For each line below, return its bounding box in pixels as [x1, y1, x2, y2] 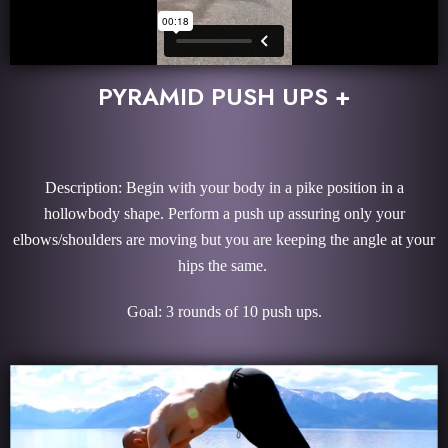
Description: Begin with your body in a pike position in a [44, 179, 404, 196]
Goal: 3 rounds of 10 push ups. [126, 303, 322, 320]
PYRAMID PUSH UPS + [97, 79, 351, 114]
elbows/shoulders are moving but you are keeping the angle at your [13, 231, 435, 248]
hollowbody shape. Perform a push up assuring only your [43, 205, 405, 222]
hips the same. [177, 257, 271, 274]
